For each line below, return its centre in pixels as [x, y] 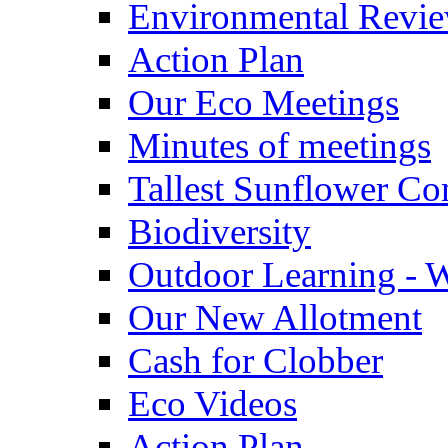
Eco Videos [212, 403]
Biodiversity [219, 231]
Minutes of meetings [279, 145]
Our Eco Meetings [263, 102]
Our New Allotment [275, 317]
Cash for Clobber [255, 360]
